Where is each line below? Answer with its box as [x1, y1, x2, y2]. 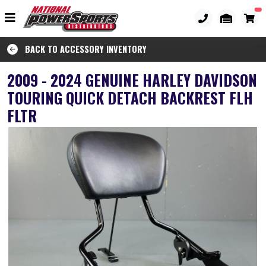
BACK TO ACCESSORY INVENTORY [18, 42, 147, 55]
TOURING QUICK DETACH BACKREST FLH [7, 86, 253, 109]
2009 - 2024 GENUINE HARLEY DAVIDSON [7, 68, 257, 91]
